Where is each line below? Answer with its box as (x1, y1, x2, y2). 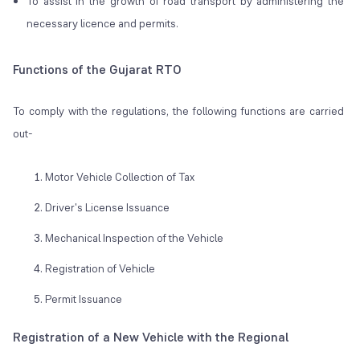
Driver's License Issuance (45, 200, 170, 215)
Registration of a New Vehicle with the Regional (13, 329, 288, 346)
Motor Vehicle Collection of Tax (45, 170, 194, 185)
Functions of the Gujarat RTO (13, 61, 182, 79)
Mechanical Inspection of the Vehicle (45, 231, 223, 246)
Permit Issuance (45, 292, 122, 307)
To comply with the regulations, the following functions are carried (13, 104, 345, 119)
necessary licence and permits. (27, 16, 178, 31)
